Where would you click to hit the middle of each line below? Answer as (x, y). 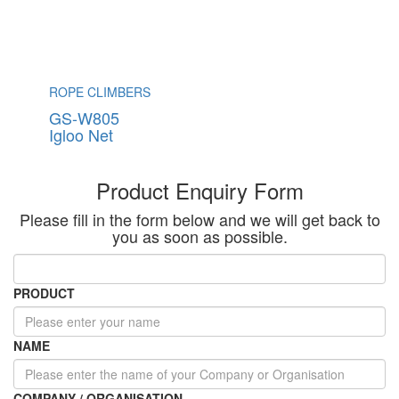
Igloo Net (81, 134)
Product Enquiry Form (199, 190)
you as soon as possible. (199, 236)
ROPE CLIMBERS (100, 91)
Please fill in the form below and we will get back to (199, 219)
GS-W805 (84, 117)
